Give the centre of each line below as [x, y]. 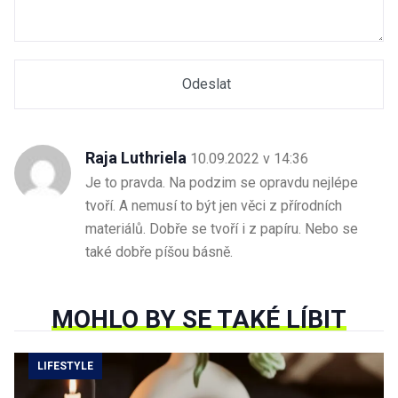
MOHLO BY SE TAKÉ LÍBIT [199, 319]
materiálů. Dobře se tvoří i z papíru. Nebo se [222, 228]
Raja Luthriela [136, 157]
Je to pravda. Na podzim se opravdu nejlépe [222, 182]
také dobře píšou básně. [159, 251]
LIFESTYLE [65, 366]
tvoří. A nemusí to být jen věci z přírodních [214, 205]
